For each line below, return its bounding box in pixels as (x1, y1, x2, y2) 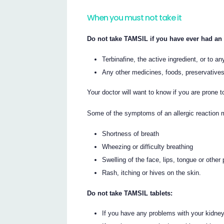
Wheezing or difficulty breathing (102, 143, 193, 151)
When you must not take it (87, 12, 182, 24)
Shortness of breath (102, 130, 159, 138)
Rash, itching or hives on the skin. (102, 169, 201, 177)
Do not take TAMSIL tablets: (87, 189, 173, 197)
